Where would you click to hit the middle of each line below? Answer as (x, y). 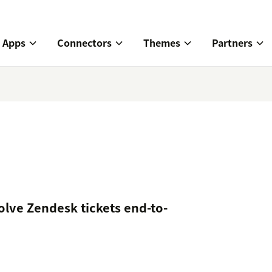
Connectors (84, 43)
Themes (162, 43)
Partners (232, 43)
